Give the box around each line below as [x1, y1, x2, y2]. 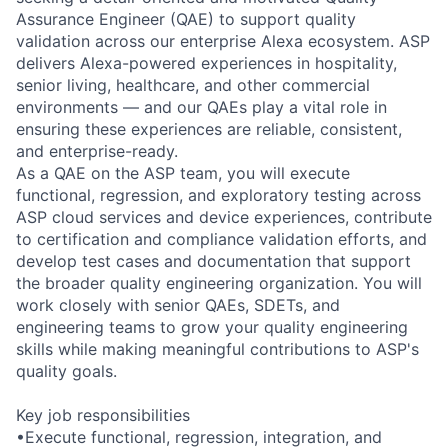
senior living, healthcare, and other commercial [16, 74, 370, 95]
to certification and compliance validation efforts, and [16, 228, 427, 249]
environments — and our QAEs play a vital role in [16, 96, 387, 117]
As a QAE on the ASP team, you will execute [16, 162, 350, 183]
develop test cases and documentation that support [16, 250, 411, 271]
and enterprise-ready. [16, 140, 178, 161]
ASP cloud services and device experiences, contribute [16, 206, 432, 227]
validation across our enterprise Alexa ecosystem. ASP [16, 30, 430, 51]
